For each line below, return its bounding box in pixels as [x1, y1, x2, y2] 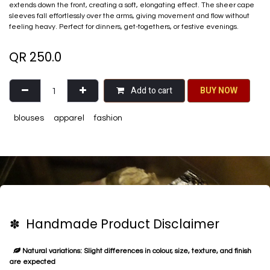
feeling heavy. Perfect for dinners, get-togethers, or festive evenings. [9, 23, 239, 31]
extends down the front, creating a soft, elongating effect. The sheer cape [9, 1, 254, 10]
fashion [94, 114, 122, 123]
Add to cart [129, 84, 172, 98]
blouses [14, 114, 44, 123]
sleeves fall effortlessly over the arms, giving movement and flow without [9, 12, 250, 20]
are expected [10, 258, 55, 266]
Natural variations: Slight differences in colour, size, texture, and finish [20, 247, 251, 256]
